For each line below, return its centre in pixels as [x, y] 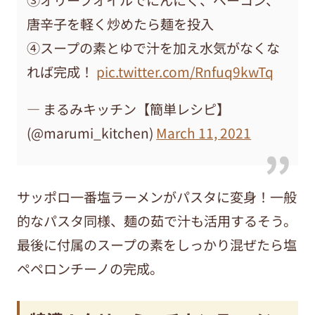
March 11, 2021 [204, 133]
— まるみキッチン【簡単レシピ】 [129, 109]
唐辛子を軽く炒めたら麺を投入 [121, 24]
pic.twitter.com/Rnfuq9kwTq [185, 71]
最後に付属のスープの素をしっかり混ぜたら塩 [156, 245]
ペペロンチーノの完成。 [90, 269]
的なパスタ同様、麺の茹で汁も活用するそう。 [156, 221]
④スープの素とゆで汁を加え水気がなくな [154, 47]
